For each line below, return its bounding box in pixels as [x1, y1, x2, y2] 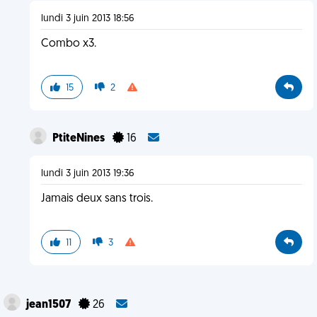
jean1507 [26, 299, 73, 311]
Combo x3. [40, 38, 96, 50]
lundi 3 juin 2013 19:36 [40, 168, 134, 179]
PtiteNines [52, 133, 107, 144]
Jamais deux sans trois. [40, 193, 153, 204]
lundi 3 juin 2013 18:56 [40, 13, 134, 24]
